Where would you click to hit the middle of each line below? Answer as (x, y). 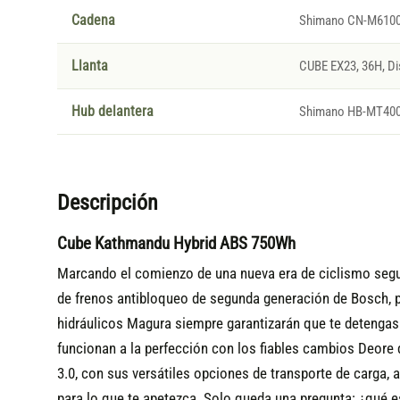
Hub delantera (112, 112)
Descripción (107, 203)
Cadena (93, 21)
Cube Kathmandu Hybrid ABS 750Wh (176, 244)
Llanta (89, 67)
